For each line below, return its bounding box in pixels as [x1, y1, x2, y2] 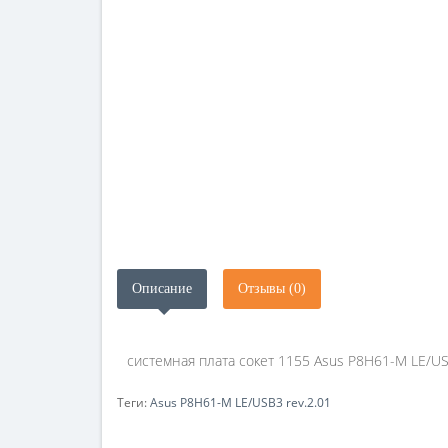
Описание [132, 281, 192, 296]
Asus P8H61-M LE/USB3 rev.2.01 [150, 394, 331, 411]
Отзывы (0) [238, 281, 306, 296]
